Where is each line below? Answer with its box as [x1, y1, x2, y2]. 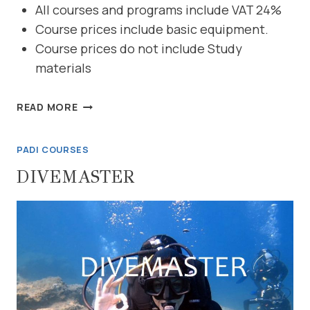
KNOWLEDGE [77, 129, 145, 143]
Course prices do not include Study [35, 40, 242, 57]
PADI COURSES [17, 144, 89, 156]
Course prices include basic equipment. [35, 21, 268, 38]
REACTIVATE [77, 97, 142, 111]
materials [35, 60, 91, 77]
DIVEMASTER [17, 165, 134, 188]
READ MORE [17, 100, 78, 114]
